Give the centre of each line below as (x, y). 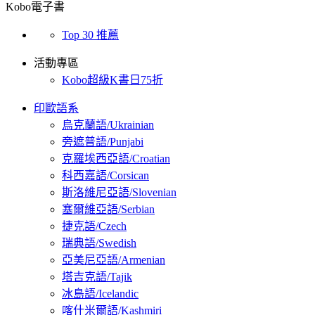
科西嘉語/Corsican (105, 176)
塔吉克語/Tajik (97, 277)
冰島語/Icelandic (100, 294)
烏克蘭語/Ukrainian (108, 125)
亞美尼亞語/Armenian (114, 260)
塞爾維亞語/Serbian (108, 210)
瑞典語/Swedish (99, 243)
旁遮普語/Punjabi (103, 142)
